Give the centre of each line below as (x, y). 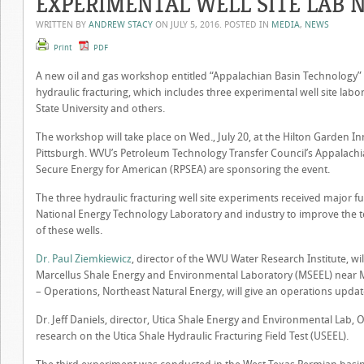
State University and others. (100, 108)
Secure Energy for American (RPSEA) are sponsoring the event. (183, 169)
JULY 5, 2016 (195, 25)
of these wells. (69, 230)
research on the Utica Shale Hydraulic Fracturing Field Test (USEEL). (192, 336)
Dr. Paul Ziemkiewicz (84, 259)
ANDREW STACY (121, 25)
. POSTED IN (245, 25)
